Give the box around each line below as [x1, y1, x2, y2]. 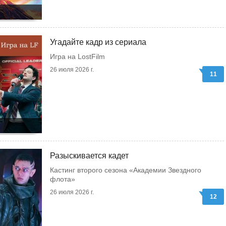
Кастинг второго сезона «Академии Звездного [50, 166, 201, 174]
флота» [50, 175, 75, 183]
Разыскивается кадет [50, 151, 129, 160]
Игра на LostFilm [50, 52, 105, 61]
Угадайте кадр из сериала [50, 38, 146, 46]
